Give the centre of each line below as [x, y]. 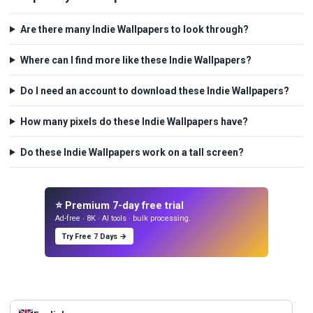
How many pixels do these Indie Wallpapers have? [134, 121]
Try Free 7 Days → [94, 236]
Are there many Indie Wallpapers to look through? [134, 29]
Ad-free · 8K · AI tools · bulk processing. [123, 219]
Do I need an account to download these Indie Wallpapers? [154, 90]
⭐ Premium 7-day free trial [120, 205]
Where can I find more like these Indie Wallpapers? [136, 60]
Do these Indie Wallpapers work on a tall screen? [132, 152]
